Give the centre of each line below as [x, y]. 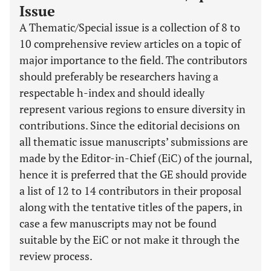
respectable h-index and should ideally [112, 93]
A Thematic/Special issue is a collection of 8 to [130, 27]
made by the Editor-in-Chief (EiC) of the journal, [135, 158]
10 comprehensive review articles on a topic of [130, 44]
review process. [56, 256]
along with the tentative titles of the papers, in [131, 207]
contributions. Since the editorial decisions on [130, 125]
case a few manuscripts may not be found [118, 223]
